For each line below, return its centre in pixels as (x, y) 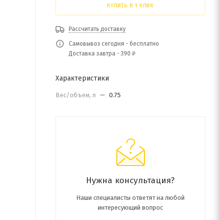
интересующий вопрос (130, 207)
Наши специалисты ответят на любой (130, 198)
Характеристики (82, 78)
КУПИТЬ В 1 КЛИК (130, 6)
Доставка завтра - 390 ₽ (102, 54)
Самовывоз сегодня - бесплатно (114, 44)
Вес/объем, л (76, 95)
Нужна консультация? (130, 180)
